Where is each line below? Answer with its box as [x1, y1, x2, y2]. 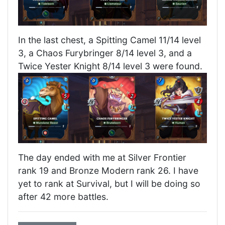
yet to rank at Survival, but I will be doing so [18, 178, 200, 189]
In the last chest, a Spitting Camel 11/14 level [18, 35, 201, 46]
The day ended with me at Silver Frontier [18, 152, 186, 163]
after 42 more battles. [18, 191, 108, 202]
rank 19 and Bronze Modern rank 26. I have [18, 165, 198, 176]
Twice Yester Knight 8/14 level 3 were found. [18, 61, 202, 72]
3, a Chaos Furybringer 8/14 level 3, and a [18, 48, 192, 59]
